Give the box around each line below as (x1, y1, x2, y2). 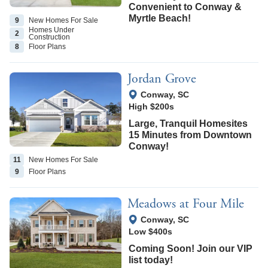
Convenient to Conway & (129, 1, 242, 12)
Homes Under (29, 25, 74, 34)
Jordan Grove (127, 70, 197, 87)
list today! (129, 255, 173, 266)
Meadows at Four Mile (127, 195, 245, 212)
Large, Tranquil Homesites (129, 118, 248, 129)
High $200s (129, 101, 175, 111)
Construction (29, 32, 70, 41)
